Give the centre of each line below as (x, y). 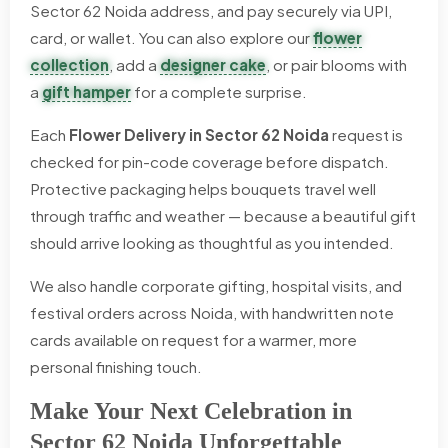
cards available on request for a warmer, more (193, 339)
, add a (134, 64)
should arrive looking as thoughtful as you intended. (212, 242)
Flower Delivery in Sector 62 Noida (199, 134)
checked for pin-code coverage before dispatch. (209, 161)
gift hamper (86, 91)
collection (69, 64)
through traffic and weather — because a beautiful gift (223, 215)
